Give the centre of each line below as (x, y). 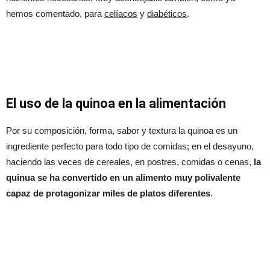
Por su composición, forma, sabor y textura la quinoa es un (122, 130)
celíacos (121, 13)
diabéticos (167, 13)
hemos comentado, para (55, 13)
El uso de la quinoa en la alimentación (116, 103)
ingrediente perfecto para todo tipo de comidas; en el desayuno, (130, 146)
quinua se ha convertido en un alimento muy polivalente (123, 177)
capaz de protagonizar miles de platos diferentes (108, 193)
